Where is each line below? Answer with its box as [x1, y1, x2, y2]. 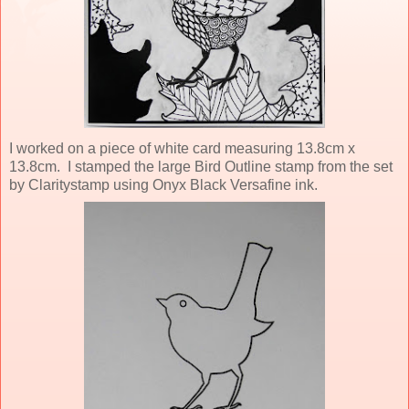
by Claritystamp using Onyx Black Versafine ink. [9, 176, 318, 193]
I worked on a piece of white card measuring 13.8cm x [9, 140, 355, 156]
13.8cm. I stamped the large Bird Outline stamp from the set [9, 158, 393, 174]
